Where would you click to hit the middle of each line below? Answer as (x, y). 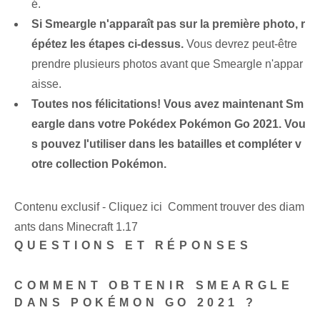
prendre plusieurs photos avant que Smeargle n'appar (167, 64)
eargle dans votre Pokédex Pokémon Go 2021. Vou (169, 124)
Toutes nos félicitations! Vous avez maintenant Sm (167, 104)
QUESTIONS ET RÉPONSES (133, 246)
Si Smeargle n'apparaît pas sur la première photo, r (168, 24)
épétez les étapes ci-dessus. (107, 44)
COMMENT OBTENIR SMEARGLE (154, 286)
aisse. (46, 84)
